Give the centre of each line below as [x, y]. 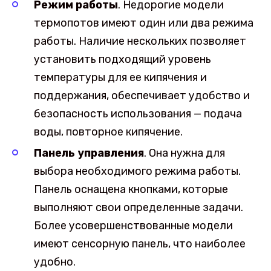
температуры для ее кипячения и [120, 78]
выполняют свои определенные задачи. [139, 208]
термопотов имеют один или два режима [144, 23]
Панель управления [89, 153]
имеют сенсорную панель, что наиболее [140, 244]
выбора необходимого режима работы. [137, 171]
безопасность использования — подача [138, 114]
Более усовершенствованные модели [133, 226]
